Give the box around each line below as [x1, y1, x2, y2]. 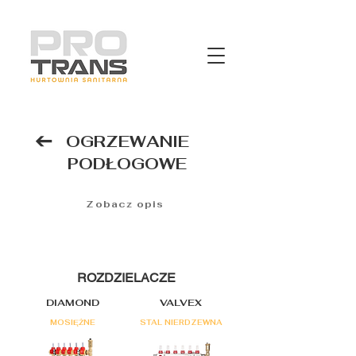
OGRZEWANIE [65, 131, 189, 152]
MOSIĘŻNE [49, 318, 95, 327]
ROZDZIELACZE [77, 270, 176, 285]
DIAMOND [46, 296, 99, 309]
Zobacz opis [86, 198, 164, 211]
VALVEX [160, 296, 202, 309]
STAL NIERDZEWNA [140, 318, 222, 327]
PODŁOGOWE [68, 153, 187, 174]
